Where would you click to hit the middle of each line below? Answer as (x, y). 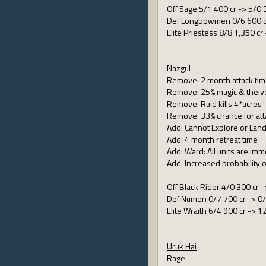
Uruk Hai (182, 246)
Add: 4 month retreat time (212, 139)
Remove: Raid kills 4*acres (214, 104)
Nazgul (179, 68)
